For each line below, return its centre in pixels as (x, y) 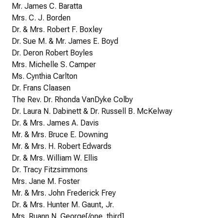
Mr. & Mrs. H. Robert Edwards (62, 146)
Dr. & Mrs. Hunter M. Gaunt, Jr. (63, 205)
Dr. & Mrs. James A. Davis (55, 123)
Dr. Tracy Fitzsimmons (50, 170)
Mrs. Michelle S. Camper (54, 65)
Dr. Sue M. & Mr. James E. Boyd (65, 41)
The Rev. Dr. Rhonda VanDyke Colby (72, 100)
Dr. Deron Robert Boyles (52, 53)
